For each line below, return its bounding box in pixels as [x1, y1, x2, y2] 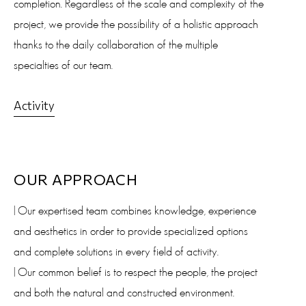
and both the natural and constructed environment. [14, 288, 234, 300]
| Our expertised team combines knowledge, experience [14, 206, 256, 218]
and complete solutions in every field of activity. [14, 247, 219, 259]
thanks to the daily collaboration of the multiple [14, 40, 218, 52]
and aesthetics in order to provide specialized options [14, 226, 248, 238]
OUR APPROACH [14, 170, 138, 189]
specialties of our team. [14, 60, 113, 72]
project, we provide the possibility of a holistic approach [14, 19, 258, 31]
